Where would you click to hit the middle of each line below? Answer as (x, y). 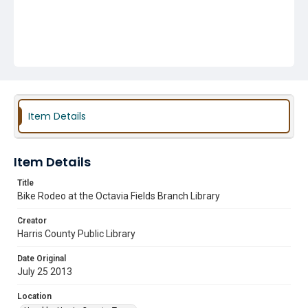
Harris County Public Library (76, 234)
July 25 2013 (45, 272)
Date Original (42, 258)
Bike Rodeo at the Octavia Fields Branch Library (119, 196)
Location (34, 296)
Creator (32, 221)
